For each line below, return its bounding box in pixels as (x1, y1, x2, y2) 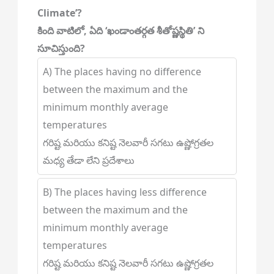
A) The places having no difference (42, 65, 201, 78)
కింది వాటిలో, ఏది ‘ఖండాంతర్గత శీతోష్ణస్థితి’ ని (37, 24, 204, 37)
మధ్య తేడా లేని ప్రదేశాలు (42, 154, 135, 167)
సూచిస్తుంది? (37, 42, 85, 55)
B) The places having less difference (42, 185, 207, 199)
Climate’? (37, 6, 82, 20)
